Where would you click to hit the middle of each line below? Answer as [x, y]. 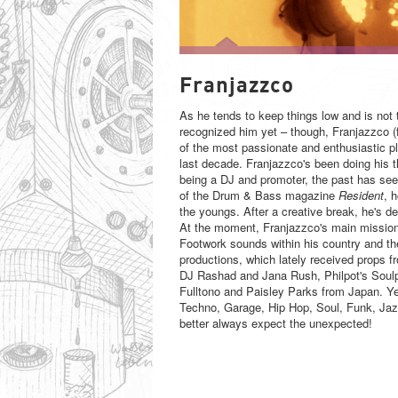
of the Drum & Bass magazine [259, 195]
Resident [361, 195]
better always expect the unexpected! [276, 322]
